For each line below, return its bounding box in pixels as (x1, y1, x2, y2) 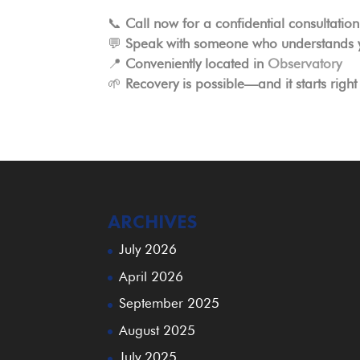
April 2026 (119, 268, 184, 284)
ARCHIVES (108, 209, 198, 235)
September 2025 (119, 295, 220, 312)
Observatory (268, 55, 342, 72)
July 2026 (119, 241, 178, 258)
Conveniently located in (125, 55, 268, 72)
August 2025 (119, 321, 196, 338)
